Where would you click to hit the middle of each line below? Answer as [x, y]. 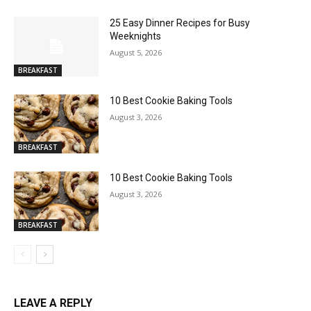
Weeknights [136, 36]
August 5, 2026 [136, 53]
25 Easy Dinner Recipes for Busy [180, 23]
